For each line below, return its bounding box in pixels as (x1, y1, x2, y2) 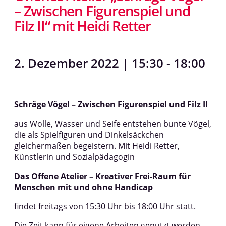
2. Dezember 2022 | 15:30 (14, 54, 163, 72)
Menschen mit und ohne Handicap (14, 182, 153, 193)
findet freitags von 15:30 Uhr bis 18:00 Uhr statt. (14, 201, 196, 212)
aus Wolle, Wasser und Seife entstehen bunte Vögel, (14, 118, 211, 130)
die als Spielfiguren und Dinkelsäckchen (14, 129, 164, 141)
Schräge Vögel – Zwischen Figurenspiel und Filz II (14, 99, 208, 110)
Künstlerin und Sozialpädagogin (14, 151, 135, 163)
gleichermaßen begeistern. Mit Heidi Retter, (14, 140, 180, 152)
